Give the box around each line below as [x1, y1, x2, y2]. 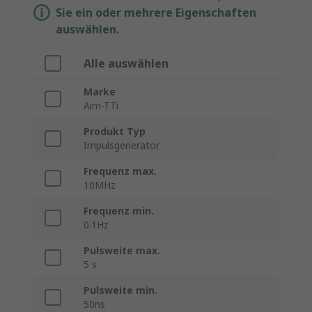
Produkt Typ [84, 125, 146, 139]
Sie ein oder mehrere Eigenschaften [56, 5, 256, 21]
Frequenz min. [84, 204, 154, 218]
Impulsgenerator [84, 139, 159, 153]
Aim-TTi [84, 99, 118, 113]
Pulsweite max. [84, 244, 160, 258]
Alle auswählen [84, 56, 169, 72]
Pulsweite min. [84, 283, 157, 297]
